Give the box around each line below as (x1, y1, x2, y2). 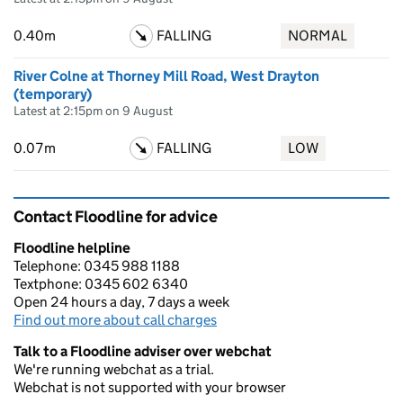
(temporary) (13, 85, 92, 103)
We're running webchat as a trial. (13, 361, 214, 378)
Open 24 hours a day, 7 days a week (13, 293, 229, 310)
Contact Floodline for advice (13, 207, 218, 227)
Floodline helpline (13, 239, 130, 256)
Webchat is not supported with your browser (13, 379, 286, 396)
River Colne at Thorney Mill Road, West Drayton (13, 67, 319, 85)
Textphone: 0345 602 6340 (13, 275, 188, 292)
